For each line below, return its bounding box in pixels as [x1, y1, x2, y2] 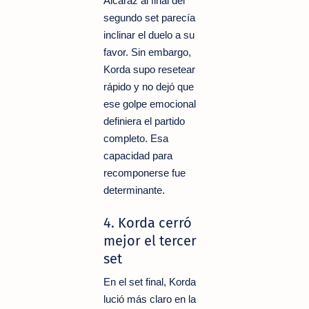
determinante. [103, 183, 165, 196]
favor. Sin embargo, [103, 46, 191, 58]
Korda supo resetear [103, 63, 195, 75]
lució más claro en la [103, 292, 196, 305]
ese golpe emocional [103, 97, 196, 110]
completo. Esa [103, 132, 168, 144]
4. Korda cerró [103, 214, 192, 231]
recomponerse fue [103, 166, 186, 179]
